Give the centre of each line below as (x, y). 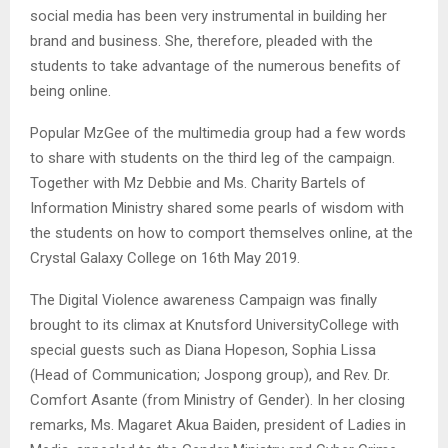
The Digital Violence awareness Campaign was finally (203, 299)
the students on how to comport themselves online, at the (221, 232)
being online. (70, 90)
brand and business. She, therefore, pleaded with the (201, 40)
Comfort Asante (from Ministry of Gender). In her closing (217, 399)
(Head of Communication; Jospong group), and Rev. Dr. (210, 374)
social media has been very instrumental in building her (208, 15)
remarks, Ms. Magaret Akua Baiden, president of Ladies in (218, 424)
